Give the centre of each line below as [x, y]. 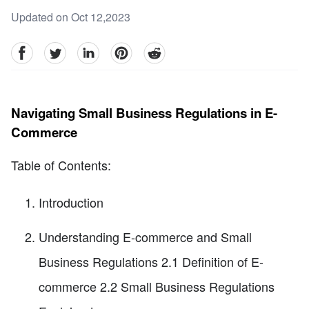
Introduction [71, 202]
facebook [33, 50]
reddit [157, 50]
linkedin [96, 50]
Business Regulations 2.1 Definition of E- [151, 262]
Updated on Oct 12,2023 [71, 17]
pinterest [131, 50]
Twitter [59, 50]
